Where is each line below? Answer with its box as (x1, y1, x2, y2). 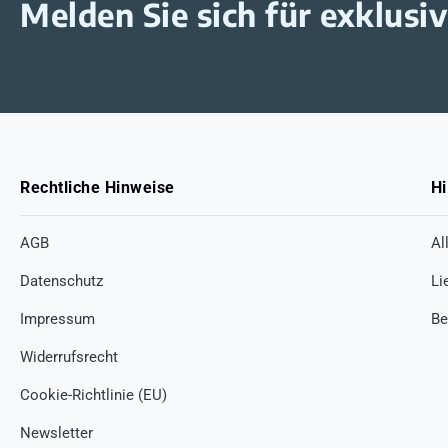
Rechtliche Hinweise (20, 177, 175, 197)
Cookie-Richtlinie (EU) (20, 385, 167, 404)
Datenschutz (20, 271, 103, 290)
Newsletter (20, 423, 93, 442)
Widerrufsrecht (20, 347, 118, 366)
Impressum (20, 309, 95, 328)
